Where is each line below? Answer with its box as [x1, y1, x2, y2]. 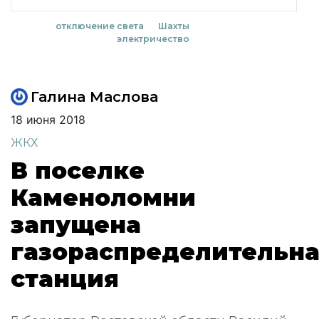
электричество [116, 33, 189, 44]
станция [11, 265, 119, 293]
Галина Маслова [31, 88, 158, 105]
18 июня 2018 [11, 113, 85, 127]
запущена [11, 211, 141, 239]
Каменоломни [11, 184, 196, 211]
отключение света [55, 21, 144, 31]
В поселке [11, 157, 145, 184]
